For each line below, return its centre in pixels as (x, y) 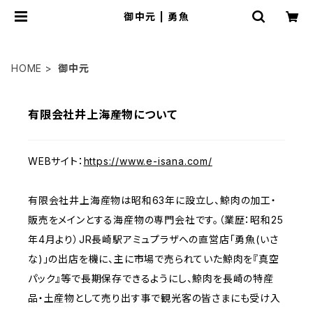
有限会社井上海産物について (103, 115)
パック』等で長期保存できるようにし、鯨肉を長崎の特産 (151, 278)
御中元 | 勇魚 (156, 16)
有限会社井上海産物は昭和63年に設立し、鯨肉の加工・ (152, 200)
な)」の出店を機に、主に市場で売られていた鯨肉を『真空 (154, 259)
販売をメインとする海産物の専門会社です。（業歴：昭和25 (156, 220)
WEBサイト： (56, 161)
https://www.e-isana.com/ (148, 161)
